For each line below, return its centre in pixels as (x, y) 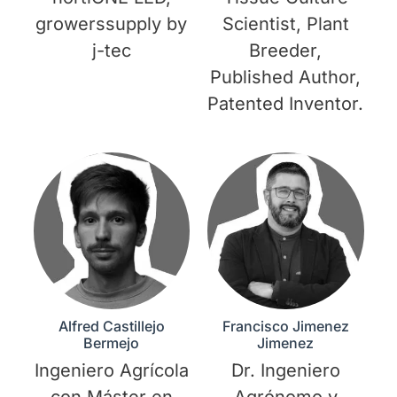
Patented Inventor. (286, 104)
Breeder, (286, 51)
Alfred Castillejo (111, 326)
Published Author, (286, 78)
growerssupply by (112, 24)
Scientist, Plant (285, 24)
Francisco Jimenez (285, 326)
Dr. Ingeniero (285, 370)
